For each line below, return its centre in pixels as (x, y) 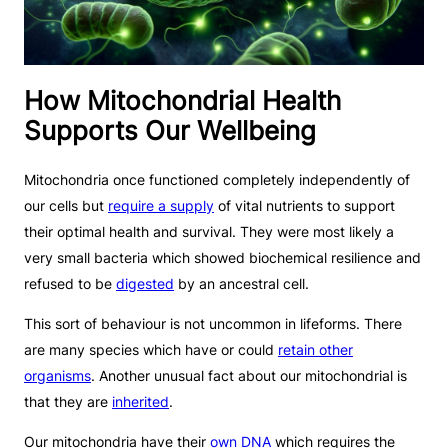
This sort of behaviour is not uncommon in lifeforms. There (213, 324)
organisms (57, 376)
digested (145, 284)
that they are (68, 402)
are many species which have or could (151, 350)
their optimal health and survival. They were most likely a (209, 232)
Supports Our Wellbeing (170, 130)
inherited (140, 402)
